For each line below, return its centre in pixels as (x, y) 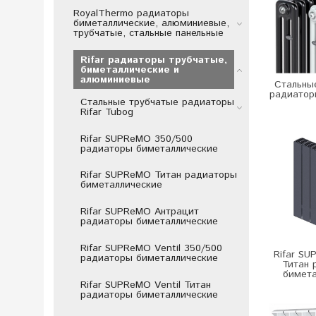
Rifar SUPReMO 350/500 (136, 139)
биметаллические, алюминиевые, (151, 23)
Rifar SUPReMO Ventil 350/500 (151, 248)
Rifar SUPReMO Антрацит (139, 212)
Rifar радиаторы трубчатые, (153, 60)
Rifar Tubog (107, 112)
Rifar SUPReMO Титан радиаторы (158, 175)
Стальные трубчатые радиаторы (157, 102)
